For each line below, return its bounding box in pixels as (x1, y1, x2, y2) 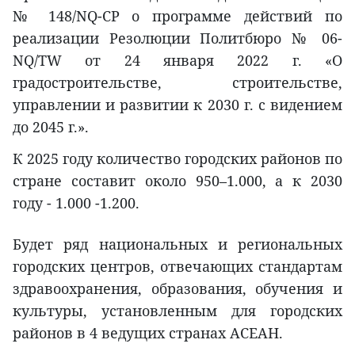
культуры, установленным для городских (13, 301, 342, 321)
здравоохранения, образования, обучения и (13, 279, 342, 299)
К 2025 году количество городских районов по (13, 149, 342, 169)
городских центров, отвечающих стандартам (13, 257, 342, 277)
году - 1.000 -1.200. (13, 193, 139, 213)
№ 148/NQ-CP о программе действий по (13, 6, 342, 26)
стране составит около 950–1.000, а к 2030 (13, 171, 342, 191)
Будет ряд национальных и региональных (13, 235, 342, 254)
